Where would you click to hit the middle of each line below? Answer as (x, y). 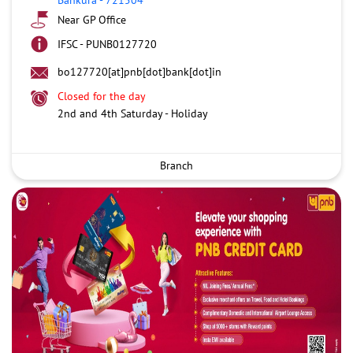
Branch (176, 165)
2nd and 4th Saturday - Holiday (133, 113)
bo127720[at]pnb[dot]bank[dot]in (139, 71)
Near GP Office (92, 19)
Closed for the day (102, 96)
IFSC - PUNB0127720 (107, 44)
